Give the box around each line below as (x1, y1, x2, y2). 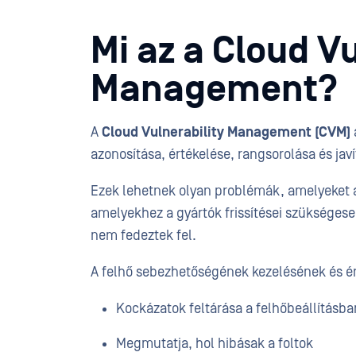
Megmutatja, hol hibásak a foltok (116, 335, 313, 352)
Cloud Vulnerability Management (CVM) (102, 124, 350, 141)
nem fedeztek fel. (91, 227, 196, 244)
